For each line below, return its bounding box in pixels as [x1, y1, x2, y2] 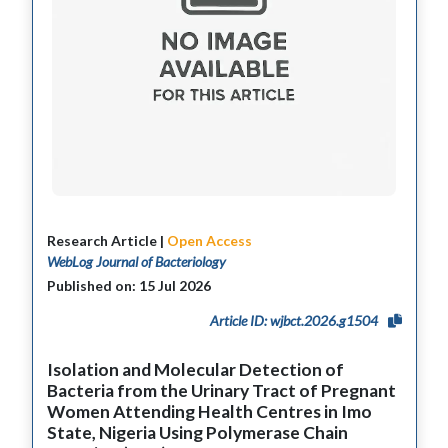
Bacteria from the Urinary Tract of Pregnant [46, 380, 396, 402]
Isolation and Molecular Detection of [46, 359, 344, 381]
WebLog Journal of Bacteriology [46, 252, 226, 270]
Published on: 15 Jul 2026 [46, 277, 211, 295]
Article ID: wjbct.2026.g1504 [209, 312, 381, 330]
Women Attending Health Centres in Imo [46, 401, 372, 423]
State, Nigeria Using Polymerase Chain [46, 422, 348, 444]
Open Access [166, 231, 252, 249]
